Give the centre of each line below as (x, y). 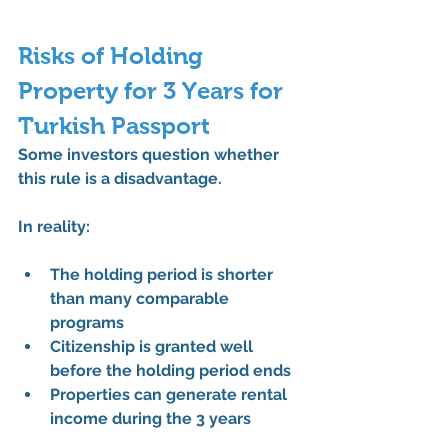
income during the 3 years (150, 418)
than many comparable (141, 298)
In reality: (54, 226)
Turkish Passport (114, 125)
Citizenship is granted (135, 346)
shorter (247, 274)
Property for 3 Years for (153, 90)
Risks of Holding (113, 55)
